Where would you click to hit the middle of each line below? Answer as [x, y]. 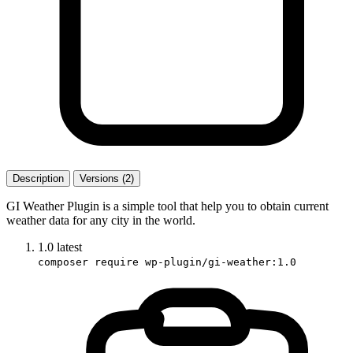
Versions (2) [107, 178]
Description [38, 178]
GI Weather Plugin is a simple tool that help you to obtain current [167, 206]
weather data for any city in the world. [101, 220]
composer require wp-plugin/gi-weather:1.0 [167, 262]
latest [69, 247]
